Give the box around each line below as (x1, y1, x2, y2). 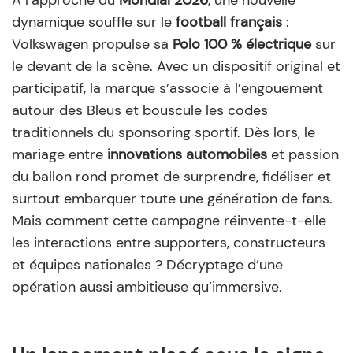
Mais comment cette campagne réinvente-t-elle (12, 210, 326, 230)
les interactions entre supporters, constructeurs (12, 232, 325, 252)
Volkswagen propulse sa (12, 34, 173, 54)
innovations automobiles (107, 144, 267, 164)
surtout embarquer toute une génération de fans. (12, 188, 333, 208)
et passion (267, 144, 339, 164)
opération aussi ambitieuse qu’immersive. (12, 277, 290, 296)
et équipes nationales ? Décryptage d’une (12, 255, 283, 274)
